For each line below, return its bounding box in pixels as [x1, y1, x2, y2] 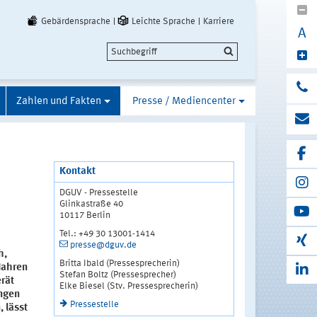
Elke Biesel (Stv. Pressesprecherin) [59, 281, 198, 291]
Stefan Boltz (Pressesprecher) [59, 270, 176, 279]
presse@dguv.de [69, 240, 137, 250]
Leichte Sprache [132, 17, 195, 26]
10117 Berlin [59, 210, 110, 220]
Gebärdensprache [41, 17, 110, 26]
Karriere [203, 17, 234, 26]
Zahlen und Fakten [16, 96, 101, 107]
